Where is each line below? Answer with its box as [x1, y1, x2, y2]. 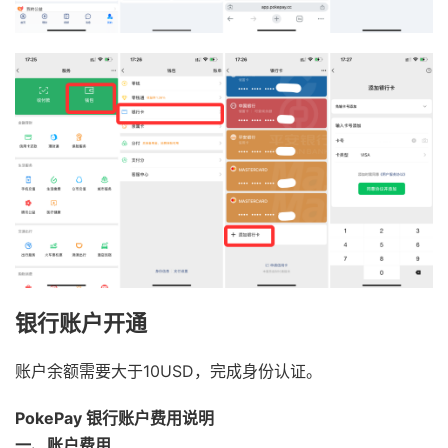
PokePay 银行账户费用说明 [15, 408, 214, 429]
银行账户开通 [15, 310, 147, 337]
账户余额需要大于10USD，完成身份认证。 [15, 361, 322, 382]
